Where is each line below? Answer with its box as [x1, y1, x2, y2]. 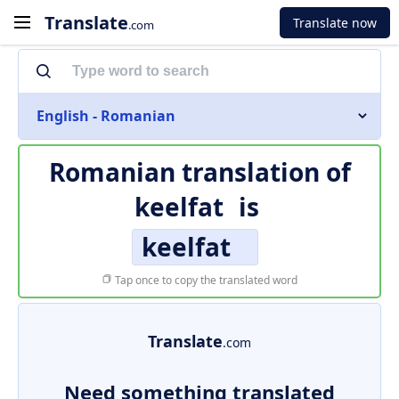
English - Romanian [37, 106, 175, 126]
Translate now [293, 13, 377, 31]
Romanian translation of [48, 155, 351, 189]
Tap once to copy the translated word [112, 273, 297, 288]
